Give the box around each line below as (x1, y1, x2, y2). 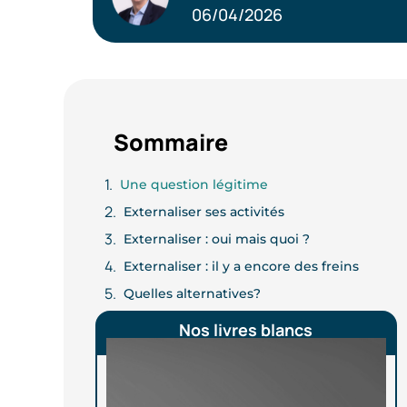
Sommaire (114, 126, 228, 158)
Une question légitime (120, 176, 268, 193)
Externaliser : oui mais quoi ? (124, 231, 310, 247)
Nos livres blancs (179, 319, 313, 341)
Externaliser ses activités (124, 203, 284, 220)
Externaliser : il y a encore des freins (124, 258, 359, 274)
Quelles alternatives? (124, 285, 261, 302)
